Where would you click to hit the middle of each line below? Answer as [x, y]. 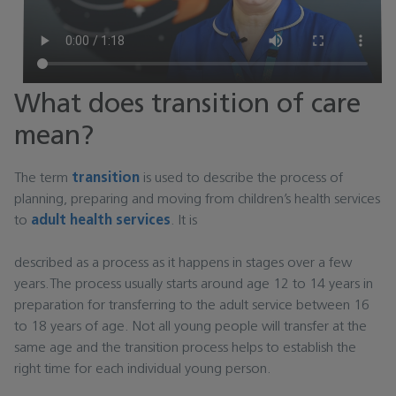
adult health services [101, 221]
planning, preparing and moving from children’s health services [197, 200]
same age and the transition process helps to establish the [185, 349]
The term [43, 179]
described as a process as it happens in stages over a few [183, 264]
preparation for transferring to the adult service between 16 [192, 306]
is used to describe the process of [241, 179]
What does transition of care [187, 106]
